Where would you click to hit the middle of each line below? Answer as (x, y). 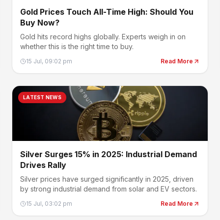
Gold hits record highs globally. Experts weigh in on (103, 37)
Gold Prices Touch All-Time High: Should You (107, 12)
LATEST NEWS (42, 97)
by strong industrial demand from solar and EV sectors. (109, 189)
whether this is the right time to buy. (77, 46)
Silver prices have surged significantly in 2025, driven (107, 179)
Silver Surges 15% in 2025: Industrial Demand (109, 154)
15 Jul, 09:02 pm (49, 61)
